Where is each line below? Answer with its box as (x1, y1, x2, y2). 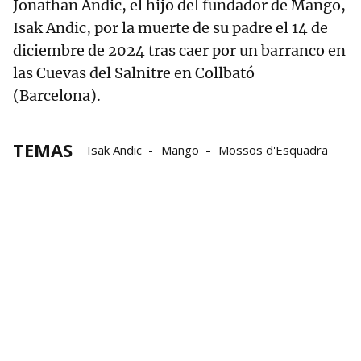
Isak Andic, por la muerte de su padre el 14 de (13, 19, 328, 37)
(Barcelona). (13, 86, 107, 105)
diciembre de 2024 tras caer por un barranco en (13, 41, 346, 60)
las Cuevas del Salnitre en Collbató (13, 64, 255, 82)
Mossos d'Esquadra (218, 142, 328, 158)
